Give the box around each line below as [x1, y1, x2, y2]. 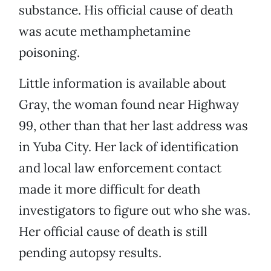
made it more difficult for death [19, 181, 200, 198]
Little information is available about [19, 75, 226, 92]
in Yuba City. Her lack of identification [19, 139, 239, 155]
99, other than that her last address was [19, 117, 248, 134]
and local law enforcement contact [19, 160, 221, 177]
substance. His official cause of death [19, 2, 233, 19]
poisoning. [19, 44, 80, 61]
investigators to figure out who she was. [19, 202, 250, 219]
